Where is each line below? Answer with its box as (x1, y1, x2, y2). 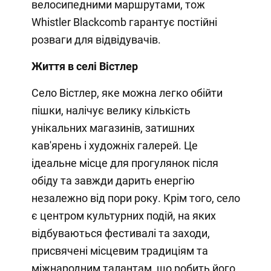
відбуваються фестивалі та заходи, (31, 226, 210, 240)
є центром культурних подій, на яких (31, 209, 216, 222)
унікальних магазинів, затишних (31, 121, 195, 134)
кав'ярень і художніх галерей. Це (31, 139, 198, 152)
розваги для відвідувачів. (31, 33, 161, 46)
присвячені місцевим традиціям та (31, 244, 208, 257)
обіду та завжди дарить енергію (31, 174, 195, 187)
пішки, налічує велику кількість (31, 103, 191, 117)
